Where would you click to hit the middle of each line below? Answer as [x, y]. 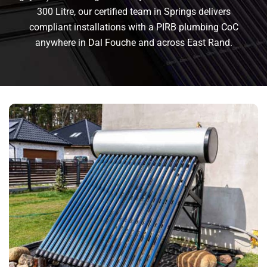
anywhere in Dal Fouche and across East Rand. [133, 43]
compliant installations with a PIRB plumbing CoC [133, 27]
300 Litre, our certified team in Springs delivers [133, 12]
